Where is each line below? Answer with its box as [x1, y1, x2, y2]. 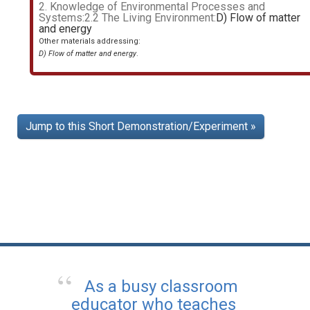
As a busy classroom [84, 277, 238, 297]
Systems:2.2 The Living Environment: [39, 11, 216, 25]
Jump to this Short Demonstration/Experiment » [26, 120, 256, 134]
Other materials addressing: [39, 37, 140, 46]
